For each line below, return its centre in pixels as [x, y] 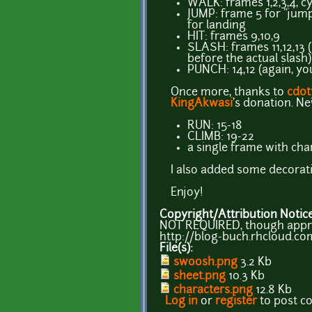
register [236, 301]
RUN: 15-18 [215, 126]
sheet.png [200, 276]
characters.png [213, 290]
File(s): [178, 248]
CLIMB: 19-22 [221, 137]
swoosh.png [205, 262]
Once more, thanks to [229, 92]
